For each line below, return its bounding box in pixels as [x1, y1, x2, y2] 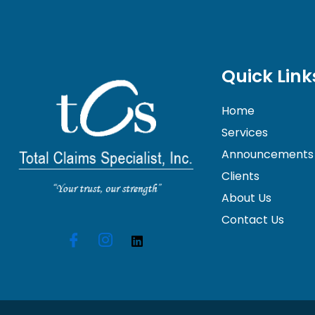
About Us [221, 190, 271, 207]
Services [221, 124, 268, 141]
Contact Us [221, 212, 284, 229]
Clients [221, 168, 259, 185]
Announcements [221, 146, 314, 163]
